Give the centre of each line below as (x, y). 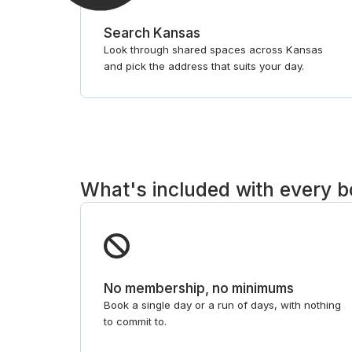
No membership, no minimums (199, 288)
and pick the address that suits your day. (204, 66)
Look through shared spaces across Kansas (214, 50)
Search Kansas (152, 33)
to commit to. (136, 321)
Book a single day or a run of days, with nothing (223, 304)
